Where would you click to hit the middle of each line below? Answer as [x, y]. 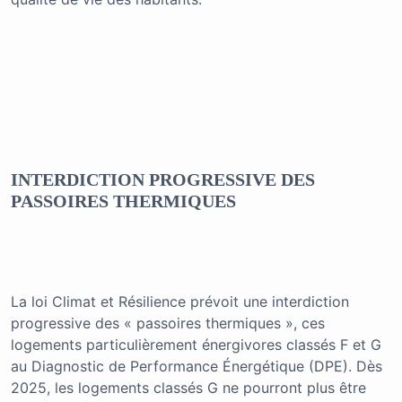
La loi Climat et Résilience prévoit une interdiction [180, 302]
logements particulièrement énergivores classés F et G [196, 345]
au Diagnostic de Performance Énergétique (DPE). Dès [197, 367]
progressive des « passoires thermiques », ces [168, 323]
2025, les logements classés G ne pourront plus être [188, 388]
